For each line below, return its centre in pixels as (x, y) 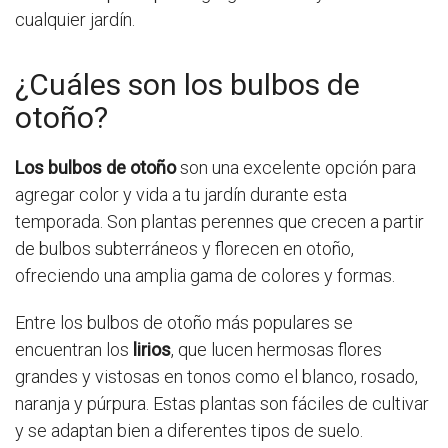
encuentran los (74, 350)
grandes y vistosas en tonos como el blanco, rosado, (216, 377)
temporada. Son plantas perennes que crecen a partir (219, 222)
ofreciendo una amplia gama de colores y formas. (205, 276)
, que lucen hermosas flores (276, 350)
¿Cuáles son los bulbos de (187, 85)
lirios (152, 350)
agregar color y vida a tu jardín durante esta (181, 195)
